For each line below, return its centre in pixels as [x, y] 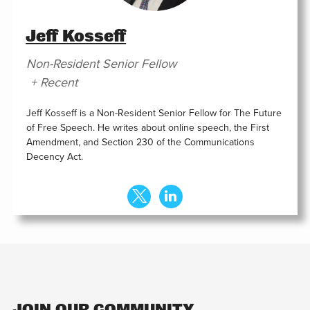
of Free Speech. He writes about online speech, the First [147, 128]
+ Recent [54, 83]
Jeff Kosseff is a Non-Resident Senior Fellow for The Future [154, 113]
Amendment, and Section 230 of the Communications [140, 143]
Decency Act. [54, 157]
